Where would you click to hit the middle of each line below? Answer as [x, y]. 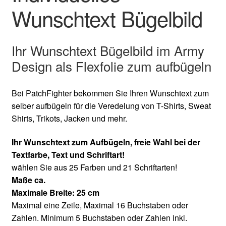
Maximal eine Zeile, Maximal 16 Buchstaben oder [100, 205]
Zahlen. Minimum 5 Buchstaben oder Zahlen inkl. [99, 218]
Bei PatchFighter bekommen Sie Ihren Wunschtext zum [110, 93]
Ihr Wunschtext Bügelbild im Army [108, 50]
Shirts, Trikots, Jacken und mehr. [69, 118]
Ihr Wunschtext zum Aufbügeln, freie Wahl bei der [106, 142]
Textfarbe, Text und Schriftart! [68, 155]
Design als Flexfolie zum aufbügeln [111, 66]
